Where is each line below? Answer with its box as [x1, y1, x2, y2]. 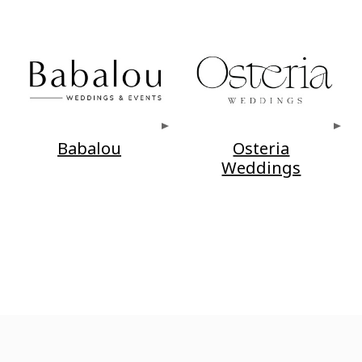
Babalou [57, 137, 122, 159]
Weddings [221, 157, 301, 179]
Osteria [233, 137, 290, 159]
